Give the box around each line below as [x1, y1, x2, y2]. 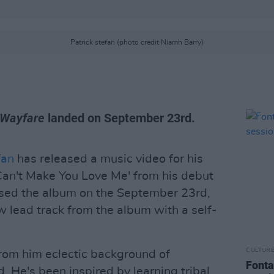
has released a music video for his [14, 153, 203, 165]
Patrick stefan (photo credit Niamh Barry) [70, 39, 204, 46]
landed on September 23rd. [45, 111, 195, 125]
